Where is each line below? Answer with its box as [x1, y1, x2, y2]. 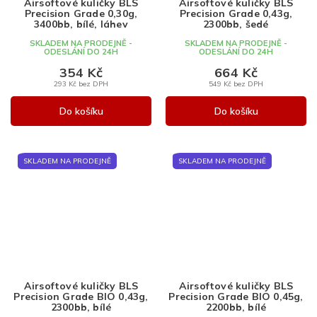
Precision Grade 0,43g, [179, 6, 293, 20]
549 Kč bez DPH [209, 79, 263, 88]
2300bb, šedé [203, 17, 269, 30]
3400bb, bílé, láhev [34, 17, 128, 30]
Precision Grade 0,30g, [24, 6, 138, 20]
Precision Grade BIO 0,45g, [168, 289, 304, 303]
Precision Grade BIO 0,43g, [13, 289, 149, 303]
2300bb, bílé [50, 300, 112, 313]
